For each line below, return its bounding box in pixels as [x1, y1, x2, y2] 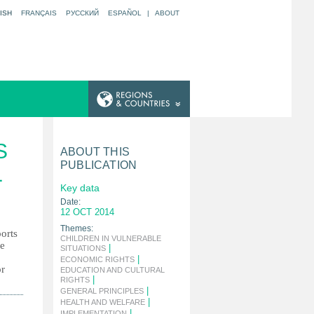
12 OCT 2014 [60, 207, 114, 217]
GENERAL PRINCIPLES [60, 287, 144, 295]
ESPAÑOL [108, 9, 142, 17]
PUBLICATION [60, 159, 137, 171]
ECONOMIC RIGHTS [60, 255, 135, 264]
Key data [60, 182, 100, 193]
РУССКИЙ [66, 9, 99, 17]
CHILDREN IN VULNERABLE [60, 234, 161, 243]
